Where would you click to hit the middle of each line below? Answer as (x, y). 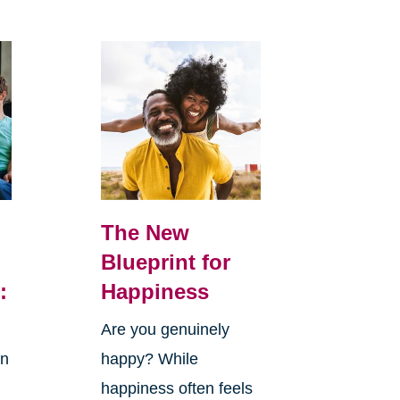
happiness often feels (176, 389)
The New (145, 233)
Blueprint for (165, 262)
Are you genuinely (165, 330)
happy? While (149, 359)
